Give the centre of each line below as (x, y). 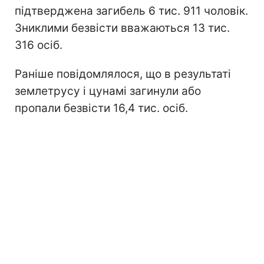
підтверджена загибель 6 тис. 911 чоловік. (131, 11)
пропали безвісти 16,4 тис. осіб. (101, 108)
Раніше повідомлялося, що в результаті (123, 74)
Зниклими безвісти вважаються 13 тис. (122, 28)
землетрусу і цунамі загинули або (108, 91)
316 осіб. (39, 45)
